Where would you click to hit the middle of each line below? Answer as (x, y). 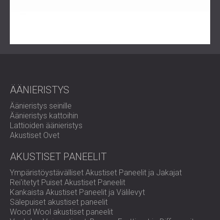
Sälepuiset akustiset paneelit (59, 202)
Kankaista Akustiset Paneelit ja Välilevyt (77, 192)
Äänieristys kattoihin (44, 116)
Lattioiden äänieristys (46, 125)
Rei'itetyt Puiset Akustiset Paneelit (68, 182)
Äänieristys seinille (41, 106)
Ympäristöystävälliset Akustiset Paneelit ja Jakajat (96, 173)
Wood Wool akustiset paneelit (61, 212)
